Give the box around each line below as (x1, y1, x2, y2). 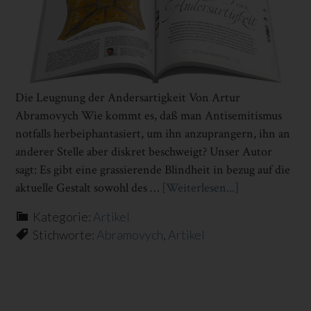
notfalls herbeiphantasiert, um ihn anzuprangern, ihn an (15, 125, 291, 142)
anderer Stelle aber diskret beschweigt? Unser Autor (15, 143, 273, 160)
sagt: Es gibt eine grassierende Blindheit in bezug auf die (15, 161, 291, 178)
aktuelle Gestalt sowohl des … (15, 179, 162, 196)
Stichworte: (33, 226, 97, 242)
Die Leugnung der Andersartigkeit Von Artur (15, 89, 241, 106)
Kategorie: (33, 208, 94, 224)
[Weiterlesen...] (162, 179, 239, 196)
